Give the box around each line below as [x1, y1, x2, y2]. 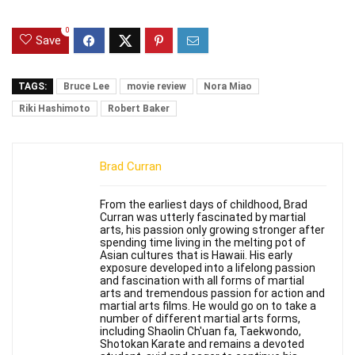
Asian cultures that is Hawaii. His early [100, 249, 292, 262]
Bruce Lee [63, 81, 109, 93]
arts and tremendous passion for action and [100, 287, 325, 300]
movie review [127, 81, 186, 93]
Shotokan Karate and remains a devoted [100, 338, 304, 351]
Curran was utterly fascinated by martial [100, 211, 306, 224]
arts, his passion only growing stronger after [100, 223, 325, 237]
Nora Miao [204, 81, 252, 93]
